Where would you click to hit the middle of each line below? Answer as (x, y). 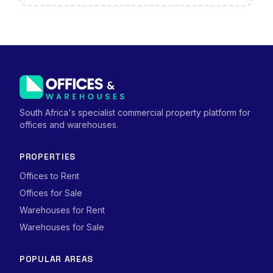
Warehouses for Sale (62, 227)
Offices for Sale (51, 193)
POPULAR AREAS (57, 259)
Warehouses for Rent (62, 210)
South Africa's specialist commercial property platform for (135, 112)
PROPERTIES (48, 157)
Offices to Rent (49, 176)
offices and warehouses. (69, 125)
